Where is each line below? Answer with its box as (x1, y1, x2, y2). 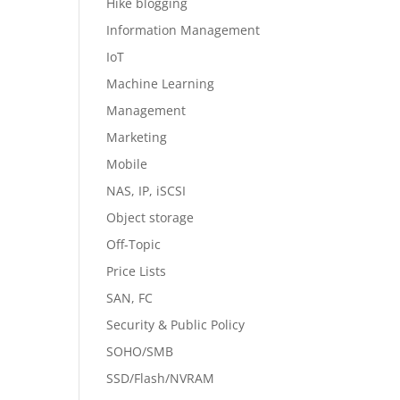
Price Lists (106, 262, 167, 279)
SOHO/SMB (106, 343, 174, 360)
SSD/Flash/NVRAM (106, 370, 215, 387)
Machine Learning (106, 75, 215, 92)
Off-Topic (106, 236, 162, 253)
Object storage (106, 209, 195, 226)
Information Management (106, 21, 261, 38)
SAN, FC (106, 289, 154, 306)
